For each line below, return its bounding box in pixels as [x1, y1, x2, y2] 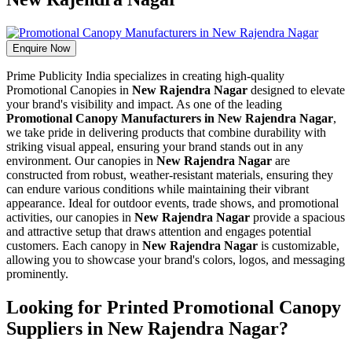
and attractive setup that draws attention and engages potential [6, 224, 311, 238]
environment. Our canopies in [6, 153, 156, 167]
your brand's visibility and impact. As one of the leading [6, 97, 282, 111]
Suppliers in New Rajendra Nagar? [6, 317, 288, 339]
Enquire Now [50, 42, 70, 54]
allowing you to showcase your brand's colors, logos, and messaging [6, 252, 345, 266]
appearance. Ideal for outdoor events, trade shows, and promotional [6, 196, 339, 210]
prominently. [6, 266, 68, 280]
